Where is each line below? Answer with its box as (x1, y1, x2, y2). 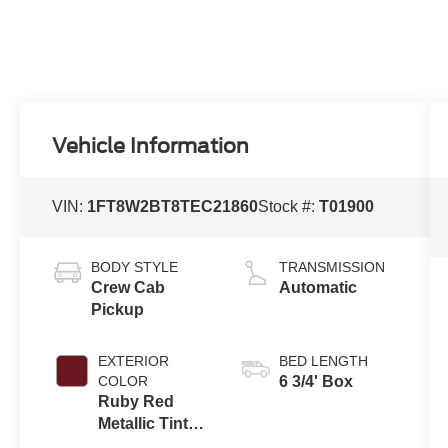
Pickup (91, 301, 145, 319)
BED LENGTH (278, 353, 368, 370)
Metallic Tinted (98, 415, 208, 433)
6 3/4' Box (278, 373, 353, 391)
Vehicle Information (52, 134, 250, 159)
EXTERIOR (98, 353, 170, 370)
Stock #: (258, 198, 320, 216)
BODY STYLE (91, 259, 179, 276)
